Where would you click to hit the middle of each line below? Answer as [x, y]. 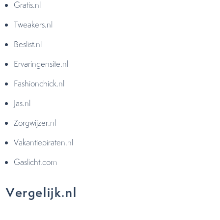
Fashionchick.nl [40, 83]
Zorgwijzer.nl [36, 123]
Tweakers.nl [34, 25]
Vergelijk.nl [43, 192]
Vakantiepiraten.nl [44, 142]
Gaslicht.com [36, 162]
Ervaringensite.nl [42, 64]
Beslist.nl [29, 44]
